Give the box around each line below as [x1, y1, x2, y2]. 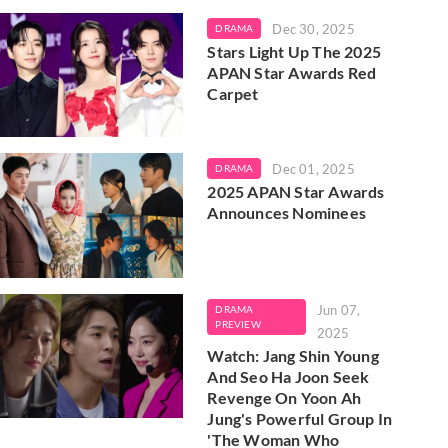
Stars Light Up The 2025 [207, 41, 381, 61]
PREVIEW [215, 317, 261, 330]
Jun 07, [316, 301, 361, 318]
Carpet [207, 83, 259, 103]
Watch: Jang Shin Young [207, 345, 379, 365]
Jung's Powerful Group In [207, 408, 393, 428]
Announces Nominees [207, 203, 366, 223]
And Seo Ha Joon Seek [207, 366, 370, 386]
